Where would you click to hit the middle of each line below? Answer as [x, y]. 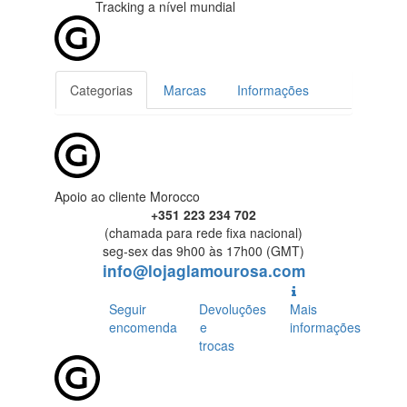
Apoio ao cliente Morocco [127, 197]
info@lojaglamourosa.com [203, 271]
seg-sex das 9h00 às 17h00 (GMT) [203, 251]
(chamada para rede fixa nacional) [203, 233]
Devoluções [233, 309]
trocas [217, 346]
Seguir [128, 309]
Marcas [185, 90]
